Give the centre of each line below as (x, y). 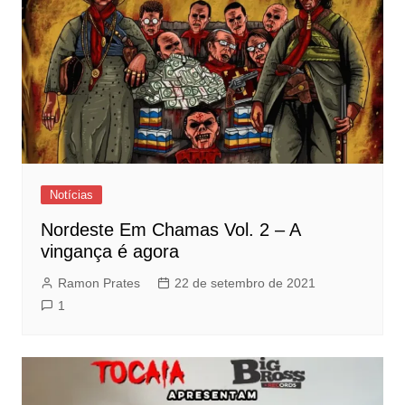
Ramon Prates (99, 283)
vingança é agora (109, 252)
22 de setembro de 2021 (245, 283)
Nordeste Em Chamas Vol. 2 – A (170, 230)
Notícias (71, 195)
